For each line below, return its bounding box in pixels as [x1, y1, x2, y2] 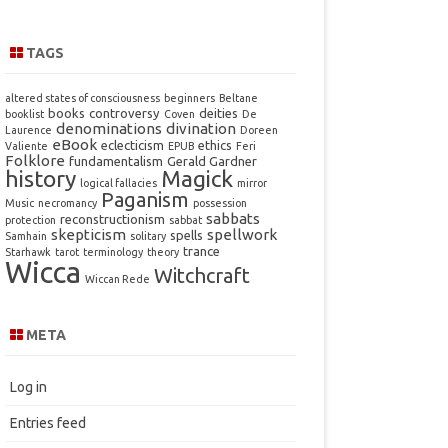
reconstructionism [59, 212, 165, 227]
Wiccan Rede [84, 273, 150, 286]
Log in [9, 379, 47, 396]
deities [198, 106, 238, 121]
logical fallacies [79, 177, 157, 190]
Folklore [4, 152, 65, 170]
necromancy [37, 197, 97, 210]
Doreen [239, 124, 278, 137]
